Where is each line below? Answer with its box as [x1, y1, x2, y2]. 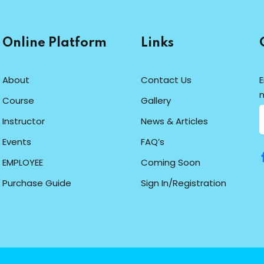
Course [2, 94, 34, 107]
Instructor [2, 114, 45, 127]
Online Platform [2, 36, 107, 49]
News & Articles [141, 114, 208, 127]
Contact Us [141, 73, 192, 86]
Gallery [141, 94, 171, 107]
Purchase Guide [2, 176, 71, 189]
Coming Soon [141, 156, 200, 169]
